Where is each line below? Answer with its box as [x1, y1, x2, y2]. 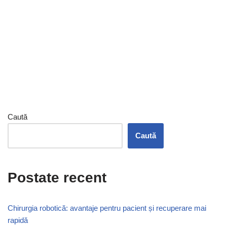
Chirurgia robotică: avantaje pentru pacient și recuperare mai [8, 204, 206, 213]
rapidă [8, 216, 28, 225]
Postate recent [8, 170, 106, 186]
